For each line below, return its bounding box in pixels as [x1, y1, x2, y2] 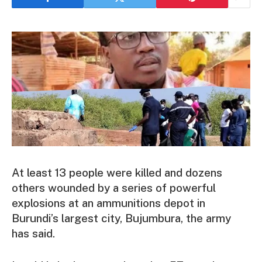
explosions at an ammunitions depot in [12, 196, 205, 209]
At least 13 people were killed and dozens [12, 166, 222, 179]
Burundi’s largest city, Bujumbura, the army [12, 211, 231, 225]
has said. [12, 226, 55, 240]
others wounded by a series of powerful [12, 181, 216, 194]
